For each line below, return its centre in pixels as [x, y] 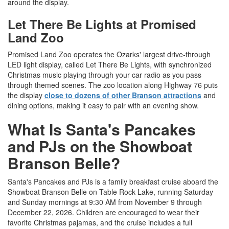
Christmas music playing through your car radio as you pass [105, 75]
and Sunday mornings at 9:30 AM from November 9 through [105, 202]
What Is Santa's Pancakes [102, 129]
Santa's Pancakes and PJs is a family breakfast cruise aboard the [113, 182]
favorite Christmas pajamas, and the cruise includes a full [100, 223]
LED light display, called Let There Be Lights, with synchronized [110, 65]
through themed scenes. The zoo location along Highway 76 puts [113, 85]
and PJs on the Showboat [100, 146]
